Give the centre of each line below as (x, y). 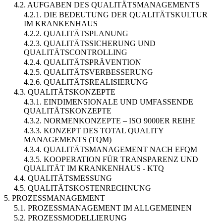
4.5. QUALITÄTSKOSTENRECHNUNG (83, 188)
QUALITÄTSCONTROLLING (76, 52)
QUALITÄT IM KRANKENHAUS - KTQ (94, 168)
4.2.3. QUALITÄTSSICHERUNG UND (90, 43)
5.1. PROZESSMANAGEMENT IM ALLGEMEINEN (103, 208)
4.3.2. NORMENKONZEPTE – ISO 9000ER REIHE (110, 120)
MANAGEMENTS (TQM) (68, 139)
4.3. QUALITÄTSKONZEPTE (65, 92)
